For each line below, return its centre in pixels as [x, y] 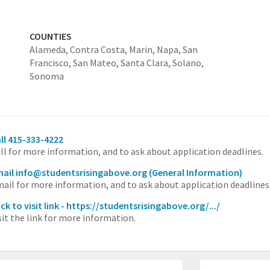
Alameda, [49, 50]
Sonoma [46, 76]
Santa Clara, [146, 63]
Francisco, [51, 63]
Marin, [143, 50]
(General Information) [196, 173]
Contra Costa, [99, 50]
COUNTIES [50, 36]
